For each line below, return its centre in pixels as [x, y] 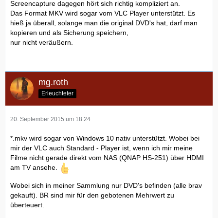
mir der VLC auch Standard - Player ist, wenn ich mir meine [101, 148]
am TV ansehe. [35, 167]
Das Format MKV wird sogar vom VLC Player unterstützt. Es [103, 13]
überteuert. [27, 205]
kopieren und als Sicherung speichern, [69, 32]
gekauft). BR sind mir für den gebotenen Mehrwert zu [92, 195]
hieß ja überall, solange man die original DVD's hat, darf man [104, 23]
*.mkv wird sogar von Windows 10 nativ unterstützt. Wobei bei [105, 138]
